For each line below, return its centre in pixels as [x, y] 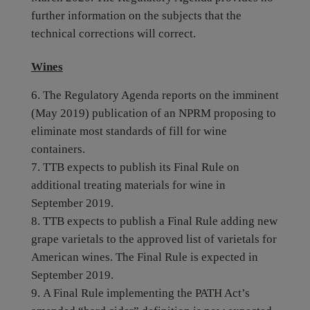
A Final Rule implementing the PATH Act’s [146, 293]
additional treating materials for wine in [128, 185]
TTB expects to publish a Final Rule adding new [160, 221]
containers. [58, 149]
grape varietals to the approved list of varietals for [154, 239]
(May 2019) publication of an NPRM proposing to [153, 113]
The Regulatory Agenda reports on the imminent [161, 95]
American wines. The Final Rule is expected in [144, 257]
